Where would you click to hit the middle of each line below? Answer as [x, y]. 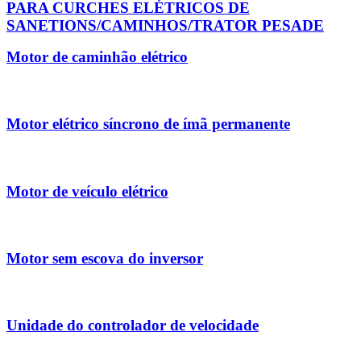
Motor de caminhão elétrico [97, 57]
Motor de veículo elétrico [87, 191]
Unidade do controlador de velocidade [133, 326]
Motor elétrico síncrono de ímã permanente [148, 124]
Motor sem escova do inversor [105, 258]
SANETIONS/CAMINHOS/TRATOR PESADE [165, 25]
